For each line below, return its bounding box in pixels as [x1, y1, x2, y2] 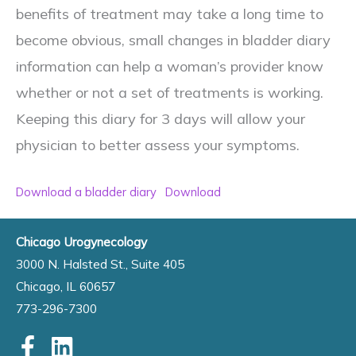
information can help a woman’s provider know [16, 57, 323, 76]
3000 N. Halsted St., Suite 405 [16, 256, 184, 273]
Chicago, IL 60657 [16, 278, 115, 295]
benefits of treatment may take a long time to [16, 5, 323, 24]
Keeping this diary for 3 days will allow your [16, 110, 305, 129]
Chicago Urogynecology [16, 234, 147, 250]
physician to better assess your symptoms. [16, 136, 300, 155]
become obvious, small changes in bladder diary [16, 31, 331, 50]
